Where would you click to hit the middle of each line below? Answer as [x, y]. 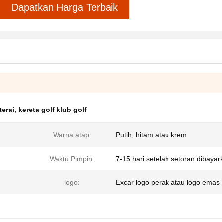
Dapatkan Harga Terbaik [65, 7]
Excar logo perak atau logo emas [168, 182]
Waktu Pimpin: [72, 159]
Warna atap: [72, 135]
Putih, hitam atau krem [151, 135]
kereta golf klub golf [53, 110]
